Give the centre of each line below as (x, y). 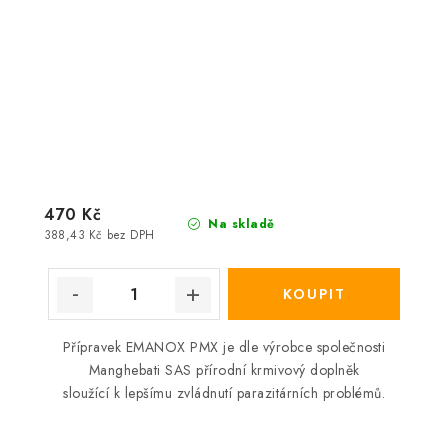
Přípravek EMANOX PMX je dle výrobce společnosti (224, 347)
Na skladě (239, 224)
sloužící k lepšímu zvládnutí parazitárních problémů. (224, 393)
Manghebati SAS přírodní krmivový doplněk (224, 370)
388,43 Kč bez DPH (99, 234)
